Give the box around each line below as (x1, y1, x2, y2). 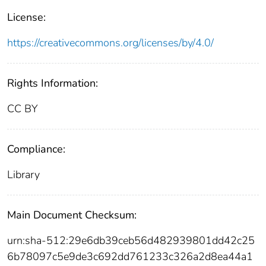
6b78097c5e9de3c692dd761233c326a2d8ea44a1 (7, 249, 253, 264)
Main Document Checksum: (7, 208, 137, 223)
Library (7, 167, 40, 182)
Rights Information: (7, 76, 98, 91)
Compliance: (7, 142, 65, 157)
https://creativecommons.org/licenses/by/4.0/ (7, 36, 214, 50)
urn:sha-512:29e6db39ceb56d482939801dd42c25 (7, 233, 255, 248)
